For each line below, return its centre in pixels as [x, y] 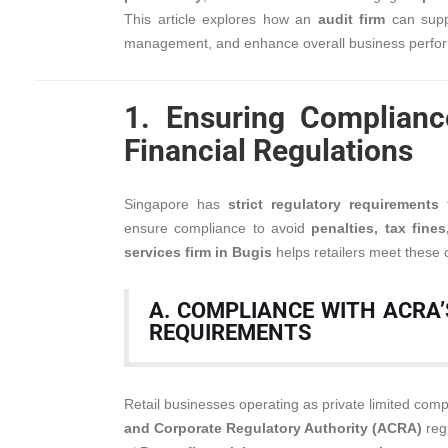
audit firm [351, 19]
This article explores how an [221, 19]
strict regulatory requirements [333, 204]
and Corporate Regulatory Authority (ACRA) [273, 428]
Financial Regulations [268, 150]
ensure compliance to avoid [218, 228]
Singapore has [176, 204]
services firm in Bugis [198, 252]
